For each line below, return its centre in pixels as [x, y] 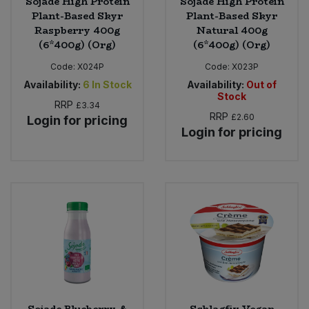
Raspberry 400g [77, 30]
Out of [261, 84]
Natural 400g [232, 30]
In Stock [111, 84]
